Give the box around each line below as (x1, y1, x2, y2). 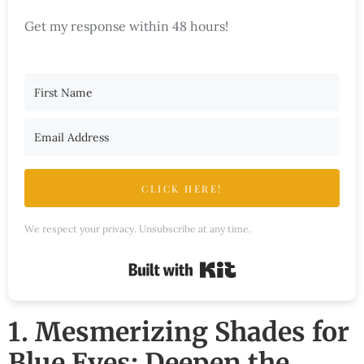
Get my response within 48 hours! (24, 18, 228, 35)
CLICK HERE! (141, 182, 223, 196)
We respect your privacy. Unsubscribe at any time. (24, 223, 251, 236)
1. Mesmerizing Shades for (8, 316, 349, 349)
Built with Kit (236, 257, 318, 275)
